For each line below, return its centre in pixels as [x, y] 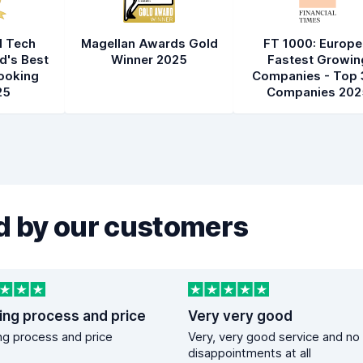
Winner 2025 [149, 60]
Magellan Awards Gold [149, 43]
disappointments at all [250, 353]
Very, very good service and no [274, 337]
